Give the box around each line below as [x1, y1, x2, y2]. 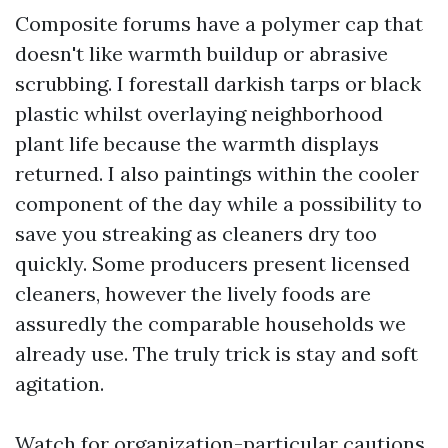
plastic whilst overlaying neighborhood [15, 101, 383, 126]
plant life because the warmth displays [15, 131, 379, 156]
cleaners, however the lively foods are [15, 281, 371, 306]
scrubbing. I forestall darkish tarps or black [15, 71, 421, 96]
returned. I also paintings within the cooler [15, 161, 419, 186]
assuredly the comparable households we [15, 311, 406, 336]
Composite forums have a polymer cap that [15, 11, 423, 36]
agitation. [15, 371, 104, 396]
